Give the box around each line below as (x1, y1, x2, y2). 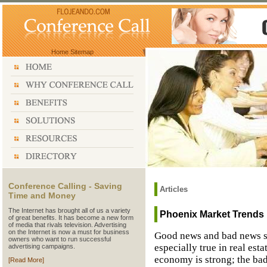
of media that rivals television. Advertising (8, 221, 126, 229)
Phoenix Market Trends (160, 209, 264, 220)
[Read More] (8, 256, 44, 264)
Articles (160, 184, 188, 194)
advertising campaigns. (8, 243, 75, 250)
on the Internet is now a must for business (8, 228, 129, 236)
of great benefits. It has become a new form (8, 214, 133, 222)
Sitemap (70, 48, 94, 55)
